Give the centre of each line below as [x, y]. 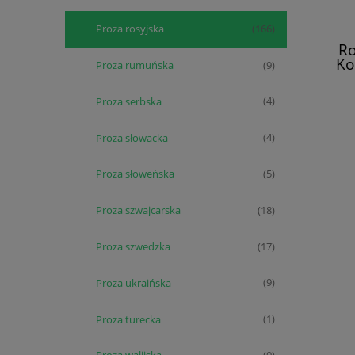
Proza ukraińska [134, 282]
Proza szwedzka [133, 246]
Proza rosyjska [130, 29]
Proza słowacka [132, 137]
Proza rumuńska [135, 65]
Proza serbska [129, 101]
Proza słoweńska [135, 174]
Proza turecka [128, 319]
